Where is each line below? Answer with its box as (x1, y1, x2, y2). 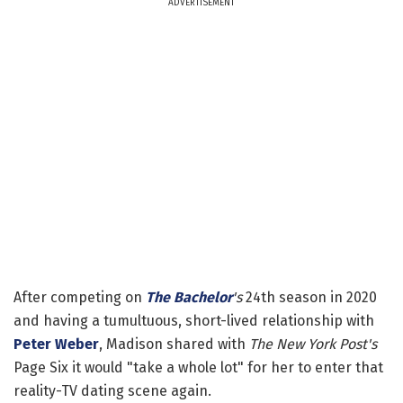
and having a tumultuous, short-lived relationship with (13, 311, 374, 329)
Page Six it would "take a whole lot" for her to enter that (13, 358, 383, 376)
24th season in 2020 (242, 288, 377, 306)
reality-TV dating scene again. (13, 381, 211, 399)
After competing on (13, 288, 146, 306)
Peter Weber (13, 335, 99, 353)
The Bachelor (146, 288, 232, 306)
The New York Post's (249, 335, 377, 353)
